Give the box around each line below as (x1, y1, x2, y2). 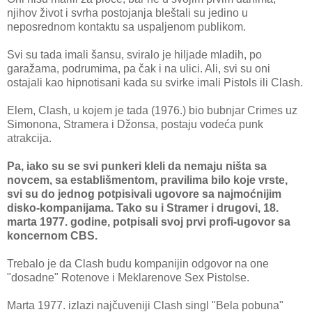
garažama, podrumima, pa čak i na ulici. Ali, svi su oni (7, 63, 270, 75)
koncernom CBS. (7, 230, 97, 242)
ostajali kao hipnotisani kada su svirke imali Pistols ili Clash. (7, 77, 303, 89)
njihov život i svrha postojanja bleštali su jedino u (7, 7, 248, 19)
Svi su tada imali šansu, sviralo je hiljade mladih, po (7, 49, 262, 61)
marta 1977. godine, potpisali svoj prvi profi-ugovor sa (7, 216, 290, 228)
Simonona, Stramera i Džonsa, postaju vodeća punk (7, 118, 263, 131)
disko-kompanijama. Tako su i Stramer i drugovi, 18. (7, 202, 279, 214)
